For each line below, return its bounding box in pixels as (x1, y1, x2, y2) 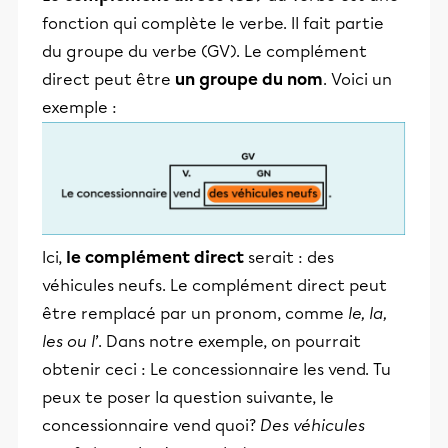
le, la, (344, 304, 387, 324)
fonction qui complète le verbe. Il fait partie (42, 14, 384, 33)
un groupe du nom (175, 70, 323, 89)
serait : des (244, 248, 334, 268)
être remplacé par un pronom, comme (42, 304, 344, 324)
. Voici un (323, 70, 392, 89)
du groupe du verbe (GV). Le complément (42, 42, 367, 61)
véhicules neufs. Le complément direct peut (42, 276, 387, 296)
